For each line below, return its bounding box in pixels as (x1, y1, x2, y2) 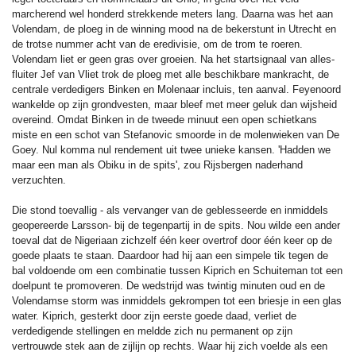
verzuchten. (12, 173, 66, 186)
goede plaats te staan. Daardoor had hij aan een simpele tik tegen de (12, 249, 328, 261)
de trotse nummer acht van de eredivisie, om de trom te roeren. (12, 37, 303, 50)
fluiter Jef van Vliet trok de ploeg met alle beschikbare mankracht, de (12, 68, 329, 80)
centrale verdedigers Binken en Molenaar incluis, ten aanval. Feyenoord (12, 83, 341, 95)
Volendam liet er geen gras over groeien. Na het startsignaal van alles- (12, 52, 335, 65)
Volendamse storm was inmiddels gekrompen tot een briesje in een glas (12, 294, 342, 307)
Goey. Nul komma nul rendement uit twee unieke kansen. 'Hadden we (12, 143, 331, 156)
